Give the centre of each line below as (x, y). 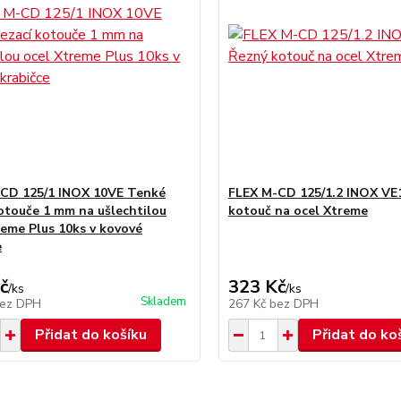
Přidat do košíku (90, 335)
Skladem (163, 302)
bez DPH (294, 304)
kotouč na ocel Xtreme (298, 211)
